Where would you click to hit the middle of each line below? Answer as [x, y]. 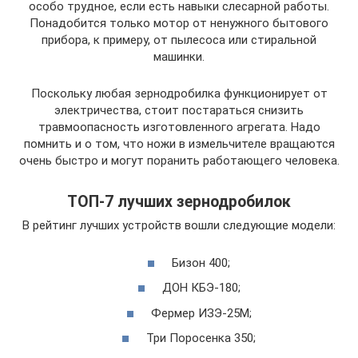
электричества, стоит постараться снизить [179, 111]
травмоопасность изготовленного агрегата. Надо [179, 127]
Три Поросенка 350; [201, 338]
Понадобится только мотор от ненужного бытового [179, 24]
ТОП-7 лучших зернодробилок [179, 201]
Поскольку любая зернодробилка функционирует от [179, 94]
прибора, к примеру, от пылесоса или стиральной [179, 40]
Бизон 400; [201, 263]
